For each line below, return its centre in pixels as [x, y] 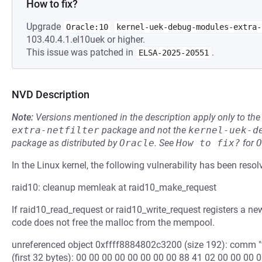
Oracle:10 [87, 27]
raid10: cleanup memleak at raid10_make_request [114, 187]
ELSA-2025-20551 [174, 53]
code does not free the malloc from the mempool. [113, 223]
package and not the [144, 130]
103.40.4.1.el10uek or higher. [86, 39]
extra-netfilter [56, 130]
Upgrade [45, 27]
